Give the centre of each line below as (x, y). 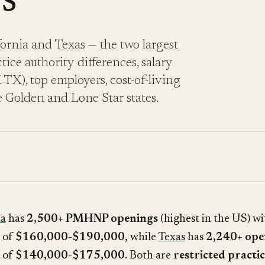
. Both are (149, 256)
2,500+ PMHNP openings (92, 219)
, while (141, 237)
